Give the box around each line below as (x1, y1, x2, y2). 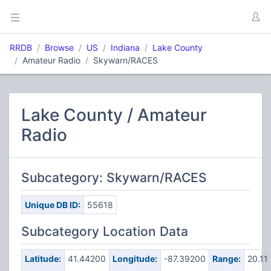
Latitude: (24, 253, 61, 264)
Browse (45, 42, 74, 53)
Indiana (111, 42, 140, 53)
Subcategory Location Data (21, 224, 188, 239)
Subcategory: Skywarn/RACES (21, 170, 207, 185)
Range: (212, 253, 241, 264)
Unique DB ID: (24, 200, 80, 210)
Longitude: (112, 253, 157, 264)
